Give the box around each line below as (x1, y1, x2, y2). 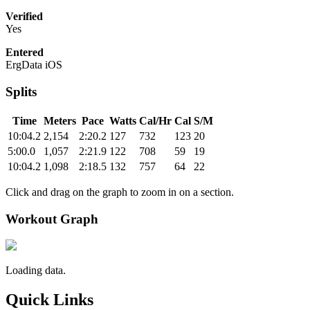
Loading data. (6, 264, 66, 277)
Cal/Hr (139, 114, 172, 127)
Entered (6, 46, 44, 59)
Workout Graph (6, 211, 98, 226)
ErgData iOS (6, 59, 62, 71)
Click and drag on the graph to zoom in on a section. (6, 185, 234, 198)
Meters (44, 114, 76, 127)
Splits (6, 84, 37, 100)
